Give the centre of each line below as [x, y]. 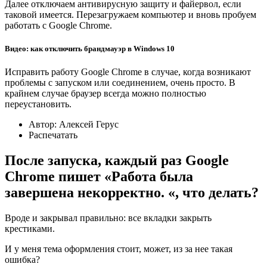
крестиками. [30, 229]
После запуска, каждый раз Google [117, 161]
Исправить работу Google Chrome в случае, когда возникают [128, 72]
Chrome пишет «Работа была [99, 177]
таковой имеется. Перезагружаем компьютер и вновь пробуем [131, 15]
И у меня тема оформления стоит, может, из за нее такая [119, 249]
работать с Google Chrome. [58, 26]
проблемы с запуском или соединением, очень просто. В [120, 83]
